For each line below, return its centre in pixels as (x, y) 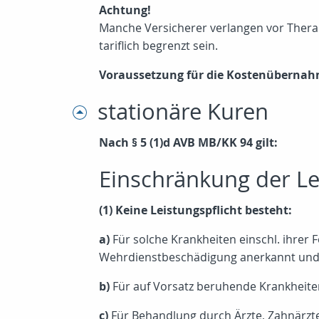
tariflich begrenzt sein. (158, 46)
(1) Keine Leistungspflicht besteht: (195, 210)
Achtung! (125, 10)
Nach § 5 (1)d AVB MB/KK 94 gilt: (188, 143)
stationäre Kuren (183, 112)
